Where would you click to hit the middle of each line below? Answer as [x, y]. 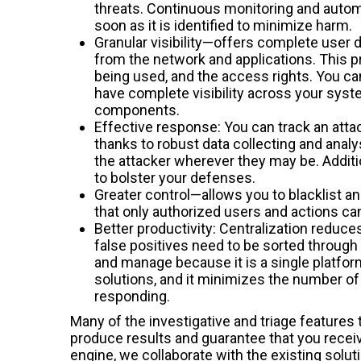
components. [137, 110]
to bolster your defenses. [175, 177]
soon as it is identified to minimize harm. [223, 25]
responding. [132, 296]
